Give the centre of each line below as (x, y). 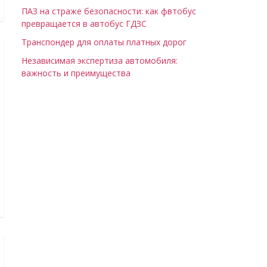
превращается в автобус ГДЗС (84, 24)
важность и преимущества (76, 73)
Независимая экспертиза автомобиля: (100, 60)
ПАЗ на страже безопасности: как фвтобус (109, 11)
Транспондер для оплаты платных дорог (104, 42)
